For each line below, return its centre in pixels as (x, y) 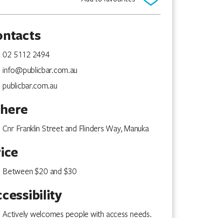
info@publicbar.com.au (40, 70)
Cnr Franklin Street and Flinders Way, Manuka (76, 128)
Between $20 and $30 (40, 171)
